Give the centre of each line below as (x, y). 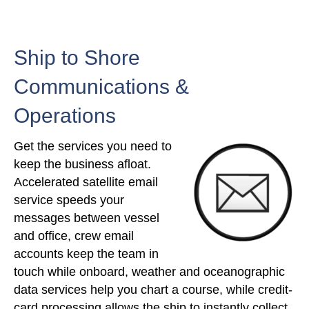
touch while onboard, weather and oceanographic (149, 272)
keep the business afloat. (82, 165)
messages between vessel (87, 218)
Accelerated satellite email (86, 182)
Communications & (101, 87)
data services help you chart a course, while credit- (153, 290)
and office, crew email (74, 236)
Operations (65, 116)
